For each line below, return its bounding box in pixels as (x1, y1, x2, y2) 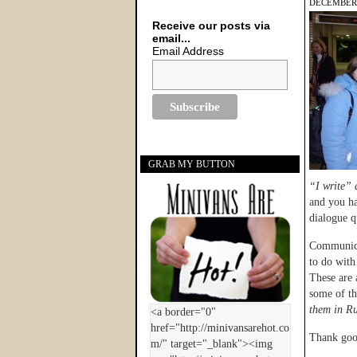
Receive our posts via (152, 19, 271, 32)
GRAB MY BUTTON (148, 159, 235, 171)
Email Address (152, 45, 225, 57)
